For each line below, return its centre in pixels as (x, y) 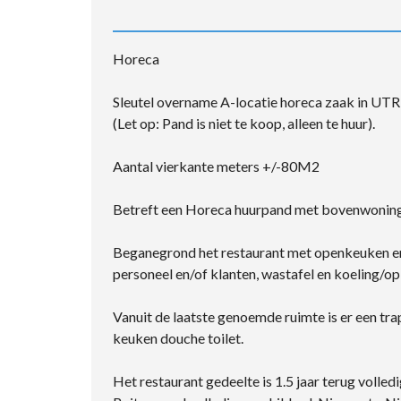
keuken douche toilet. (178, 337)
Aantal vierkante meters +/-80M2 (216, 166)
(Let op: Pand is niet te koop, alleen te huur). (244, 123)
